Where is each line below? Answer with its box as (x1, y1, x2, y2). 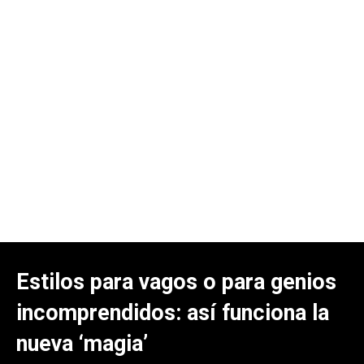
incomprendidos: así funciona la (16, 299, 329, 326)
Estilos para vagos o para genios (16, 268, 336, 295)
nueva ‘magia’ (16, 330, 148, 357)
